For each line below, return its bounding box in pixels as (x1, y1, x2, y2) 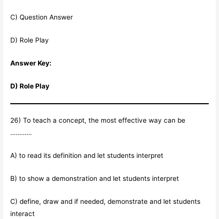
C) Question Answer (10, 13, 73, 22)
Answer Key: (10, 59, 52, 67)
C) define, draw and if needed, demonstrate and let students (10, 197, 201, 205)
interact (10, 209, 35, 218)
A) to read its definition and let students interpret (10, 152, 164, 160)
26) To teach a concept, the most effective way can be (10, 116, 186, 125)
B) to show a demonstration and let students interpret (10, 174, 179, 182)
